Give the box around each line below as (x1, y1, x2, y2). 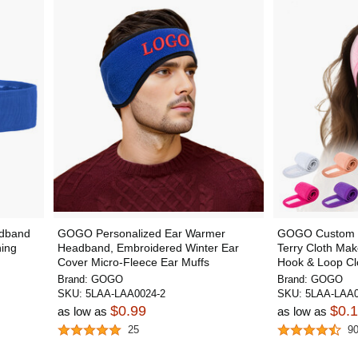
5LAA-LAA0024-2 (85, 288, 165, 300)
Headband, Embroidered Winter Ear (57, 241, 239, 254)
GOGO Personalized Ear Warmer (57, 227, 225, 240)
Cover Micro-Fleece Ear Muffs (57, 256, 209, 268)
